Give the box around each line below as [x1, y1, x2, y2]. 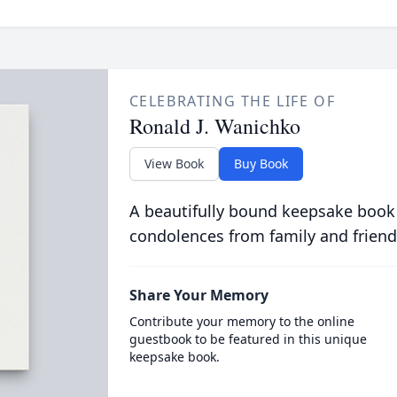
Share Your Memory [128, 285, 269, 305]
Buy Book [233, 155, 288, 172]
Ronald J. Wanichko [128, 112, 300, 140]
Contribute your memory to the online [128, 313, 354, 330]
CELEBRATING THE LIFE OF [128, 91, 336, 111]
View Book [144, 155, 204, 172]
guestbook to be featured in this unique [128, 331, 367, 347]
